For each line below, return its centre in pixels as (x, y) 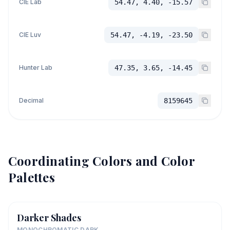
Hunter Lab (36, 68)
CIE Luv (30, 35)
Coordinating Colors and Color (101, 161)
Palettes (32, 177)
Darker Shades (49, 218)
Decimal (31, 100)
